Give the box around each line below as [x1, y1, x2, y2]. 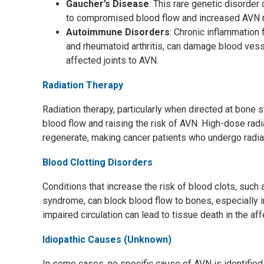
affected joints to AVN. [66, 55, 159, 66]
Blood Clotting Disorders [42, 157, 153, 168]
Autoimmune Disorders [66, 27, 170, 38]
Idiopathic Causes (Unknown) [42, 234, 171, 245]
